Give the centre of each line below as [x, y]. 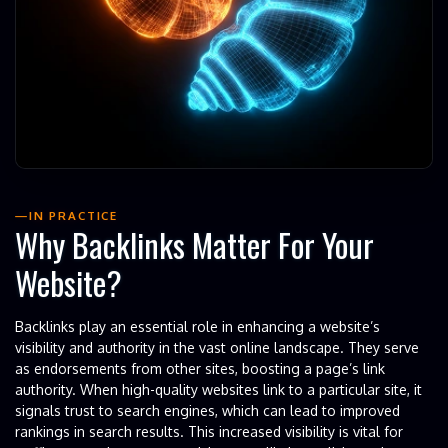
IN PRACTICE [73, 215]
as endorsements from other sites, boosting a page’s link [200, 368]
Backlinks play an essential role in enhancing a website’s [197, 326]
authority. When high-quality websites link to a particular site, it [218, 389]
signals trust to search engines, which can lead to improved [207, 410]
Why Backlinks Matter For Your [194, 245]
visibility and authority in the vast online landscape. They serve [217, 347]
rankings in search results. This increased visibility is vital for [209, 431]
